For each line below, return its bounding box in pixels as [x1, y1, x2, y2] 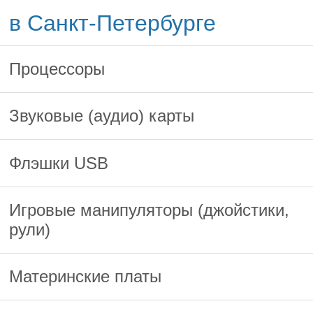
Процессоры [9, 59, 105, 78]
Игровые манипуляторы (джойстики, [9, 200, 290, 219]
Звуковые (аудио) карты [9, 106, 195, 126]
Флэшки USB [9, 153, 109, 173]
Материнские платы [9, 267, 162, 286]
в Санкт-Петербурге [9, 10, 217, 36]
